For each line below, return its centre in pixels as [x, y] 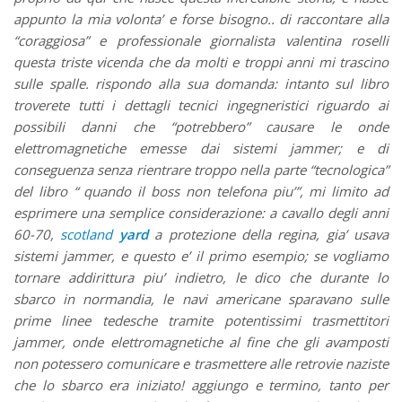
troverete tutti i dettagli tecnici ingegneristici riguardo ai [201, 105]
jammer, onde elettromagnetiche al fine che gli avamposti [201, 342]
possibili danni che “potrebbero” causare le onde [201, 127]
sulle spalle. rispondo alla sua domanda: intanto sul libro [201, 84]
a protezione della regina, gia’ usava [268, 235]
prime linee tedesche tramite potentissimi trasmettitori [201, 321]
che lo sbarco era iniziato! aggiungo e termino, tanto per [201, 385]
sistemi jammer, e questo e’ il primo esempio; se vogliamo [201, 256]
